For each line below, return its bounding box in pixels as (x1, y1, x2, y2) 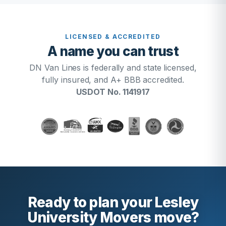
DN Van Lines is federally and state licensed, (29, 63, 197, 73)
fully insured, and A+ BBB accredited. (42, 75, 184, 85)
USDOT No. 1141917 (76, 87, 150, 97)
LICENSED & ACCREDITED (65, 33, 161, 40)
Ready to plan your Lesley (27, 194, 199, 211)
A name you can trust (47, 43, 179, 59)
